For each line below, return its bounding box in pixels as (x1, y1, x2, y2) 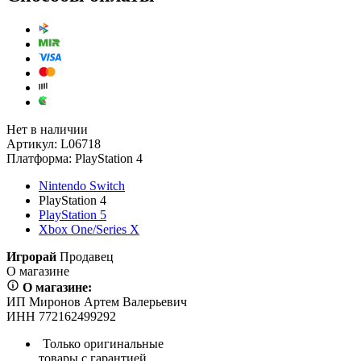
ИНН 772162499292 (6, 309, 116, 323)
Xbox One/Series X (39, 222, 139, 236)
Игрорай (6, 249, 56, 263)
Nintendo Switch (39, 178, 125, 193)
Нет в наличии (6, 122, 88, 136)
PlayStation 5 (39, 207, 106, 222)
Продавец (60, 249, 114, 263)
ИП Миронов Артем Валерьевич (6, 294, 187, 309)
